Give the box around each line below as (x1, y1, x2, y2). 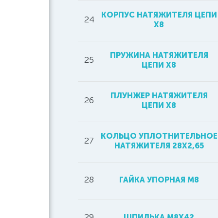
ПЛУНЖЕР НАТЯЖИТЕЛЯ (110, 91, 208, 100)
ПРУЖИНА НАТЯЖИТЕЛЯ (109, 51, 208, 60)
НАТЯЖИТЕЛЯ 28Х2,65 (114, 141, 204, 150)
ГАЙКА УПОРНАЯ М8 (119, 175, 199, 184)
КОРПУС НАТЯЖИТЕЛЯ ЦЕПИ (101, 10, 217, 19)
